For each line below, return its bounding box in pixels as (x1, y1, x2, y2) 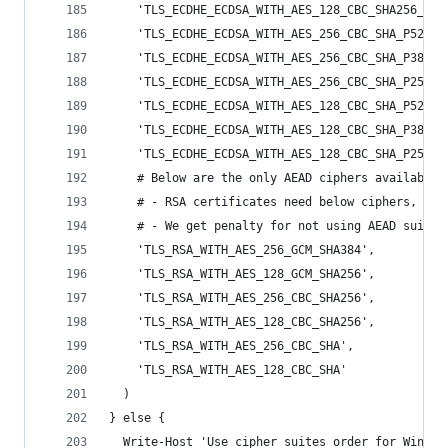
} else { (109, 411, 165, 425)
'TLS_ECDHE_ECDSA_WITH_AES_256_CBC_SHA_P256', (109, 75, 445, 89)
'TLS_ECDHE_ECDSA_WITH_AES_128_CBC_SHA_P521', (109, 99, 445, 113)
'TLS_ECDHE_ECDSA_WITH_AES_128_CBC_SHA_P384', (109, 123, 445, 137)
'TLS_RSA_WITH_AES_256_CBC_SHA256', (109, 291, 375, 305)
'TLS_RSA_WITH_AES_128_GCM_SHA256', (109, 267, 375, 281)
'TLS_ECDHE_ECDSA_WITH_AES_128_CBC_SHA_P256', (109, 147, 445, 161)
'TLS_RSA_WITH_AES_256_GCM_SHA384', (109, 243, 375, 257)
